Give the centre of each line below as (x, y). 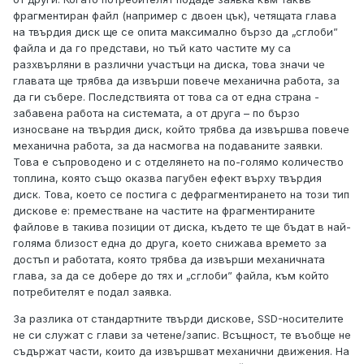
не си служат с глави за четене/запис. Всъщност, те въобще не (182, 335)
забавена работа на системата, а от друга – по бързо (156, 113)
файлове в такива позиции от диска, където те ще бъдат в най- (182, 227)
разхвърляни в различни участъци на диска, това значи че (169, 65)
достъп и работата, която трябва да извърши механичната (169, 260)
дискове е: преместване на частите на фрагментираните (164, 211)
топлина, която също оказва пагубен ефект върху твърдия (167, 178)
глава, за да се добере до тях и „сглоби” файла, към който (171, 276)
